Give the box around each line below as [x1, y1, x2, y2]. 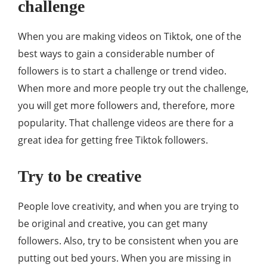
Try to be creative [18, 167, 141, 185]
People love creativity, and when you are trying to [18, 200, 239, 213]
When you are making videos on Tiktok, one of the [18, 30, 241, 43]
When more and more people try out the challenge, [18, 82, 249, 95]
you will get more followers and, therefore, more [18, 99, 235, 112]
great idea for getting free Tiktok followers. [18, 133, 208, 147]
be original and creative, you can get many [18, 217, 207, 230]
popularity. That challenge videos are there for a [18, 116, 234, 129]
